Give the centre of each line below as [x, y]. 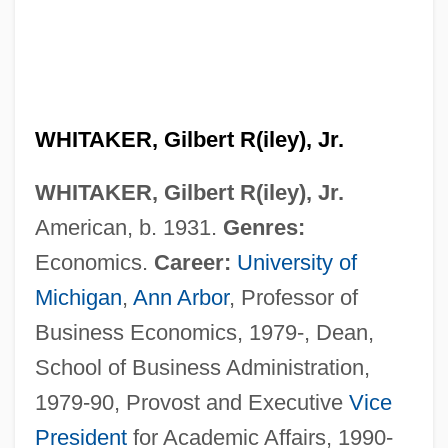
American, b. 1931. [128, 227]
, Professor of [293, 297]
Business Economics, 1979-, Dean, [204, 332]
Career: [192, 262]
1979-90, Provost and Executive [191, 402]
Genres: [263, 227]
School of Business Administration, [202, 367]
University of [296, 262]
